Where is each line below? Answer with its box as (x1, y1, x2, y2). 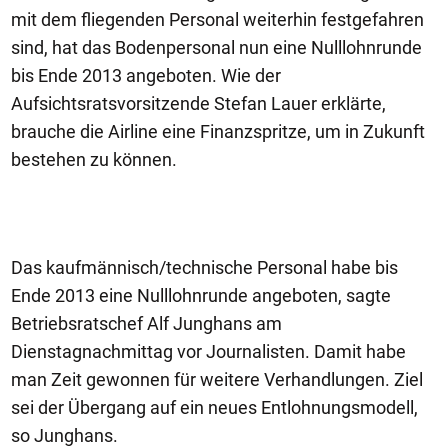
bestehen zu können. (11, 149, 177, 170)
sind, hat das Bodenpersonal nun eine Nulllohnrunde (11, 37, 422, 58)
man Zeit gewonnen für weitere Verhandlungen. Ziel (11, 369, 423, 390)
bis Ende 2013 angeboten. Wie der (11, 65, 281, 86)
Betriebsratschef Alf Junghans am (11, 313, 282, 334)
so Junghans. (11, 425, 118, 446)
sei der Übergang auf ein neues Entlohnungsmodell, (11, 397, 418, 418)
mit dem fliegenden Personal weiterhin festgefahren (11, 9, 424, 30)
